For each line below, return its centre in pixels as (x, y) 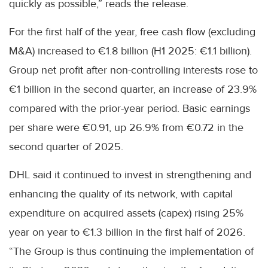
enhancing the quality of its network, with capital (121, 194)
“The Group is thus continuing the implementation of (131, 251)
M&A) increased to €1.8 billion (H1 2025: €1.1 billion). (130, 51)
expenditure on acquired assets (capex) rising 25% (126, 213)
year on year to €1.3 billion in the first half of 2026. (127, 232)
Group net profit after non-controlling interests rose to (133, 70)
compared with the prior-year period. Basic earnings (130, 108)
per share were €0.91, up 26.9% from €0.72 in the (126, 127)
